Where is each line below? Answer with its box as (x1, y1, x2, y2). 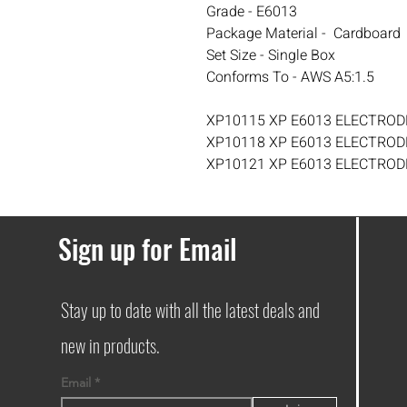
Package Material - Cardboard (206, 23, 401, 45)
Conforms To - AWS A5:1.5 (206, 66, 374, 89)
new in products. (60, 332, 164, 360)
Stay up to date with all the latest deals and (60, 296, 320, 324)
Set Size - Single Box (206, 45, 335, 67)
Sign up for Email (57, 228, 237, 270)
